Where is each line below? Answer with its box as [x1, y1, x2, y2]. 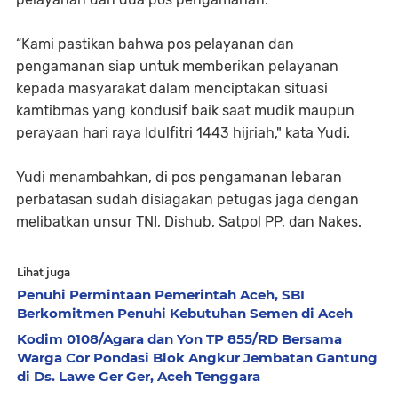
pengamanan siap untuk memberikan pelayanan [16, 58, 338, 76]
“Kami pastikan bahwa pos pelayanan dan [16, 36, 294, 53]
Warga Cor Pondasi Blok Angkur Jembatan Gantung [17, 349, 378, 367]
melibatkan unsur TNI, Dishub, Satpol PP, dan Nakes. [16, 213, 362, 231]
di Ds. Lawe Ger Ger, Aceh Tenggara [17, 368, 260, 386]
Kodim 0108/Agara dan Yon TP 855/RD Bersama [17, 330, 342, 348]
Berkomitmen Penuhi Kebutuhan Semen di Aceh [17, 305, 353, 322]
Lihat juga [17, 266, 70, 280]
